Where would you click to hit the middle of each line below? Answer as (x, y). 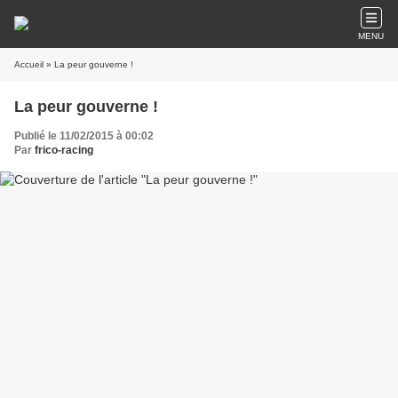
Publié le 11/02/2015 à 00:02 (84, 136)
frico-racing (64, 150)
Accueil (29, 64)
